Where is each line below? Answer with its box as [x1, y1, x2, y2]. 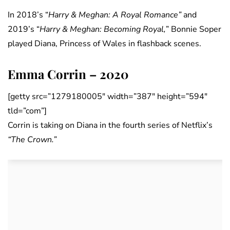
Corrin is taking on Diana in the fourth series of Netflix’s [8, 120, 213, 131]
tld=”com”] [8, 105, 47, 117]
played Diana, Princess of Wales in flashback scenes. [8, 38, 201, 50]
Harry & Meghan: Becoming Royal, [40, 24, 166, 35]
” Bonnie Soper [166, 24, 221, 35]
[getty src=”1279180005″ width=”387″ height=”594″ [8, 91, 207, 103]
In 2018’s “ [8, 9, 48, 21]
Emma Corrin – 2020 [8, 66, 128, 83]
